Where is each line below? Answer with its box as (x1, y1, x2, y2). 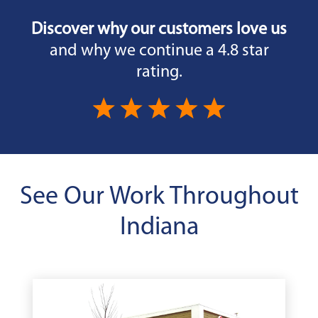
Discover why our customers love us (31, 21, 287, 39)
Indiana (119, 215, 199, 241)
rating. (136, 64, 182, 82)
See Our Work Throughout (19, 185, 299, 211)
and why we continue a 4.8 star (49, 43, 269, 60)
